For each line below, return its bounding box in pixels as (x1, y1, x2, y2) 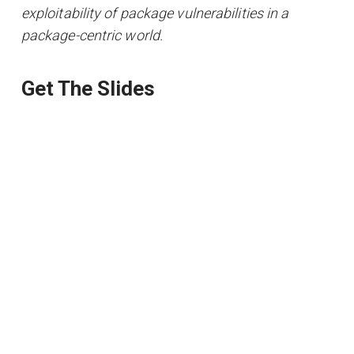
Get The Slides (21, 77, 155, 101)
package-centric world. (21, 27, 164, 44)
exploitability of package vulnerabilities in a (21, 5, 289, 22)
